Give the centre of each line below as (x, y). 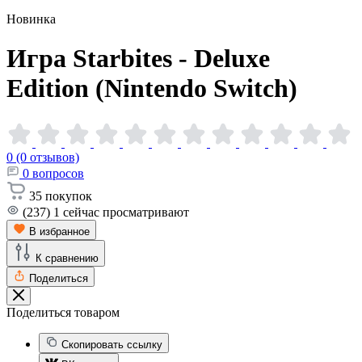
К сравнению (67, 258)
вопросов (58, 173)
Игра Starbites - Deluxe (138, 59)
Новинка (31, 19)
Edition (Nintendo (110, 88)
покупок (69, 196)
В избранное (59, 231)
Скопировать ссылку (112, 344)
